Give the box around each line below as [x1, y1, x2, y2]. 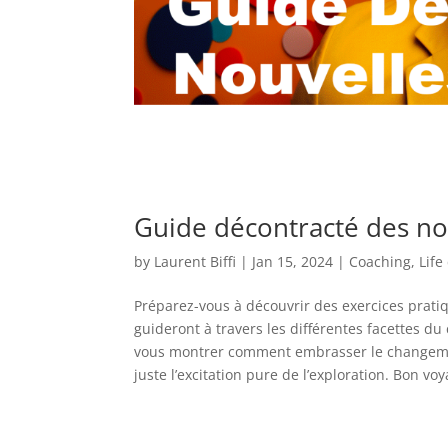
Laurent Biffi [154, 251, 237, 271]
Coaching [349, 251, 412, 271]
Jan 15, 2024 [252, 251, 334, 271]
